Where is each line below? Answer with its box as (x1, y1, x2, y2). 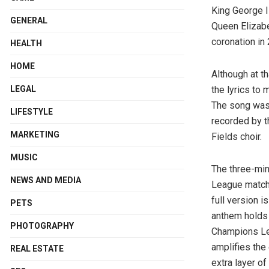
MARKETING (10, 129, 59, 139)
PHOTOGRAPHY (10, 220, 74, 231)
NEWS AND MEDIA (10, 175, 81, 185)
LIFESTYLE (10, 106, 53, 116)
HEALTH (10, 38, 42, 48)
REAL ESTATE (10, 243, 64, 253)
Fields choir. (211, 131, 262, 143)
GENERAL (10, 15, 47, 25)
